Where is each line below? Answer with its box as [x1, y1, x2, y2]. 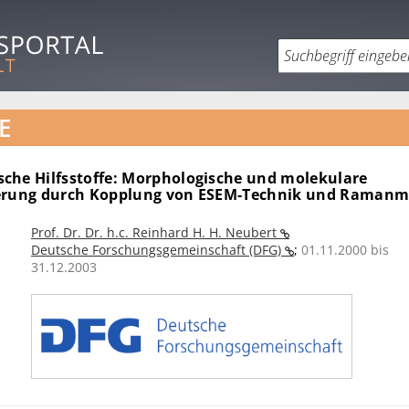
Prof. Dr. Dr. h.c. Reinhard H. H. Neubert [31, 224, 280, 241]
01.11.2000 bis [301, 241, 389, 258]
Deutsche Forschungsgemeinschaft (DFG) [31, 241, 285, 258]
